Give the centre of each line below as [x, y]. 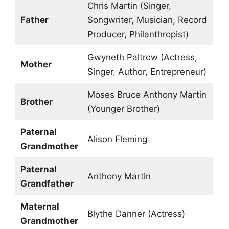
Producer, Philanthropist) [138, 35]
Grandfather [47, 184]
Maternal [40, 207]
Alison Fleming [117, 139]
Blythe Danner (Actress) [136, 214]
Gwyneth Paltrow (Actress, [142, 58]
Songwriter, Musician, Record [147, 20]
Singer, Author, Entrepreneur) [147, 72]
